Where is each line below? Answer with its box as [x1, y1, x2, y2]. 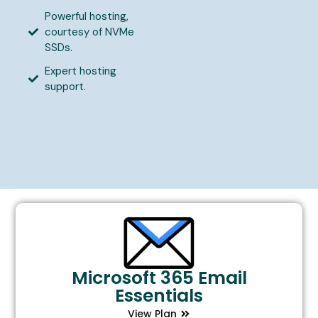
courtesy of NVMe [44, 24, 134, 39]
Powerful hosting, [44, 9, 128, 23]
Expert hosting [44, 63, 116, 78]
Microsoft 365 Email [71, 265, 247, 290]
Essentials [115, 283, 203, 308]
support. [44, 79, 86, 94]
